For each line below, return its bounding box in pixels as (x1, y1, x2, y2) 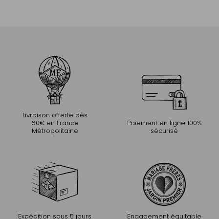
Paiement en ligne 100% (127, 118, 202, 128)
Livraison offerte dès (22, 110, 88, 120)
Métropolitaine (31, 126, 78, 135)
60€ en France (31, 118, 79, 128)
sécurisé (151, 126, 178, 135)
